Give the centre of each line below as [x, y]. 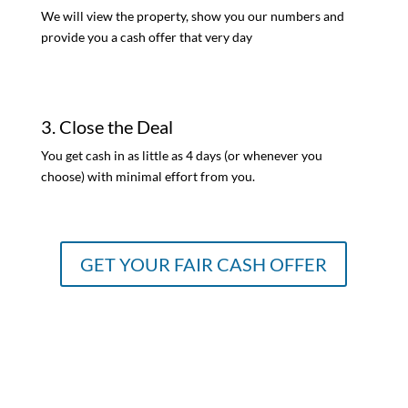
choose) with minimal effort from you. [148, 177]
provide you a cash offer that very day [146, 37]
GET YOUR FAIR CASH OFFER [204, 265]
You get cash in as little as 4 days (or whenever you [181, 156]
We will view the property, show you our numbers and [192, 16]
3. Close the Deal [107, 127]
